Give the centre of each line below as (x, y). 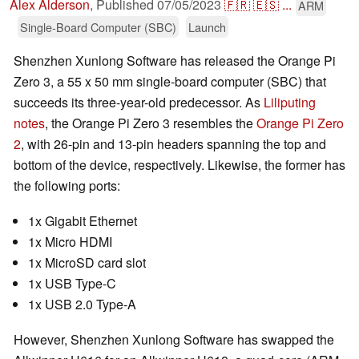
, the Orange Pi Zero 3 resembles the (151, 123)
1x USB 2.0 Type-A (82, 305)
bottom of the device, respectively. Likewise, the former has (179, 165)
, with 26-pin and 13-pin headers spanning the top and (173, 144)
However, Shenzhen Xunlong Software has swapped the (174, 340)
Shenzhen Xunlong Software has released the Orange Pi (175, 61)
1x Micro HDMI (70, 242)
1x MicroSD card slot (87, 263)
